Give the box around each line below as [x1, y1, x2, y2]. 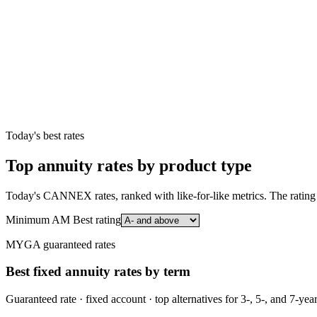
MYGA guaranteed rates [6, 238, 115, 250]
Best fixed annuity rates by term [6, 264, 190, 279]
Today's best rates [6, 129, 84, 142]
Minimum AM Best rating [6, 213, 121, 226]
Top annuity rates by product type [6, 156, 252, 175]
